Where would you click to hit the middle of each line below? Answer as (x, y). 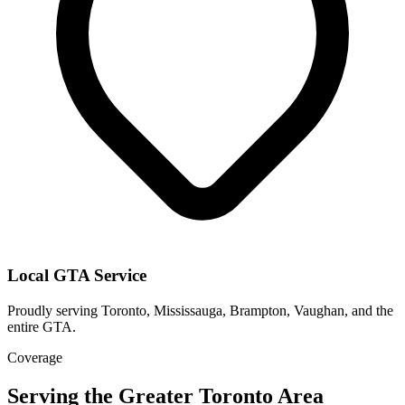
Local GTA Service (77, 276)
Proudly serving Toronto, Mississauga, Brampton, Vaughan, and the (200, 310)
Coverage (35, 357)
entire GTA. (42, 326)
